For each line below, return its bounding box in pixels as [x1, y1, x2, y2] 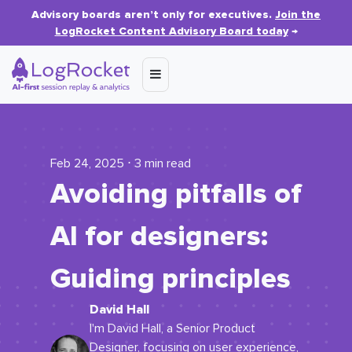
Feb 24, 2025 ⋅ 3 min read [50, 157, 191, 170]
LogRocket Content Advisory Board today [54, 24, 288, 38]
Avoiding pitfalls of [50, 177, 302, 211]
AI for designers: [50, 219, 268, 254]
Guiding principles [50, 262, 291, 296]
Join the [275, 8, 321, 21]
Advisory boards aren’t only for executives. [31, 8, 275, 21]
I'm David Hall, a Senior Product [90, 322, 255, 335]
